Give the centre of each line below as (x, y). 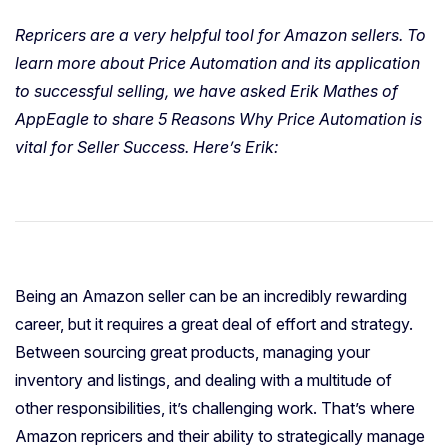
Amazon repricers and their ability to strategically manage (220, 435)
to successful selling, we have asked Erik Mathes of (206, 90)
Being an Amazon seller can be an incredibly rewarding (211, 295)
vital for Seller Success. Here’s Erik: (147, 146)
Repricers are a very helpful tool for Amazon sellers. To (220, 34)
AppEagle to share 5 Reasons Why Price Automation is (218, 118)
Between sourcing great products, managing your (192, 351)
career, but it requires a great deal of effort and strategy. (214, 323)
